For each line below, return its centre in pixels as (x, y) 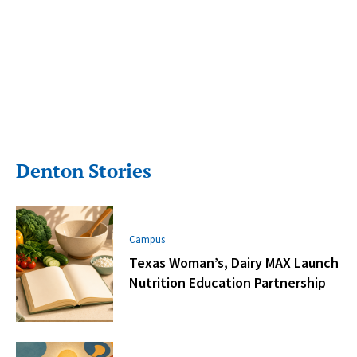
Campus (147, 240)
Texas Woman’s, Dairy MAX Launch (234, 263)
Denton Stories (84, 170)
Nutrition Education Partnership (228, 283)
